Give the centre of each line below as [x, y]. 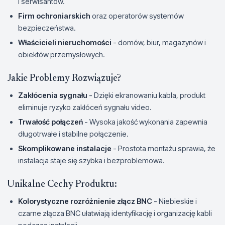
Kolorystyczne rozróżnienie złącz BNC [85, 201]
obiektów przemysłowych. [62, 54]
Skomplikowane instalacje [65, 148]
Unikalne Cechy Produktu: [62, 184]
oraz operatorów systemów [137, 16]
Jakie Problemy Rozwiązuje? [64, 78]
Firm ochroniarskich [54, 16]
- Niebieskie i [175, 201]
